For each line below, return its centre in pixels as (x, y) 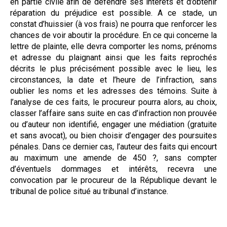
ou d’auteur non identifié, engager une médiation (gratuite (113, 124)
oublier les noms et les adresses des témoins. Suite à (113, 91)
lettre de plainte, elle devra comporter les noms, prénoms (113, 46)
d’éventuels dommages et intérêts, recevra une (113, 169)
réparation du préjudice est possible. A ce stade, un (113, 13)
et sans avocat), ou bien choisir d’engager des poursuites (113, 135)
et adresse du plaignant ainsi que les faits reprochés (113, 57)
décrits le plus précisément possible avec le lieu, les (113, 68)
